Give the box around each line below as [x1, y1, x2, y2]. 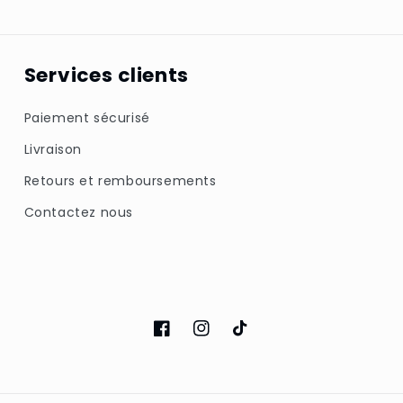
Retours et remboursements [23, 171, 217, 190]
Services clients [23, 60, 190, 89]
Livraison [23, 139, 83, 158]
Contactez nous [23, 202, 134, 221]
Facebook [153, 328, 219, 347]
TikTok [232, 328, 275, 347]
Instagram [193, 328, 263, 347]
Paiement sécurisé [23, 108, 150, 127]
